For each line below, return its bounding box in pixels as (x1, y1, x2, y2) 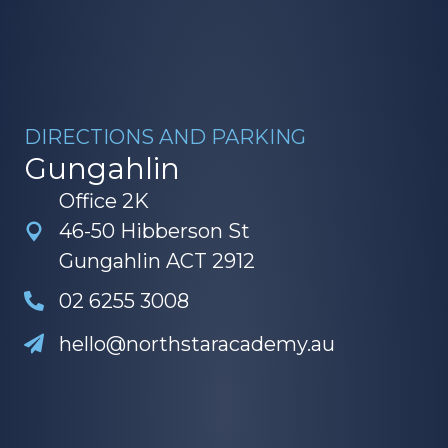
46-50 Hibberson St (59, 199, 250, 224)
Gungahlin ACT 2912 (59, 229, 265, 254)
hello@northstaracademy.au (59, 312, 335, 337)
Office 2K (59, 169, 149, 194)
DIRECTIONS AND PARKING (24, 105, 306, 130)
